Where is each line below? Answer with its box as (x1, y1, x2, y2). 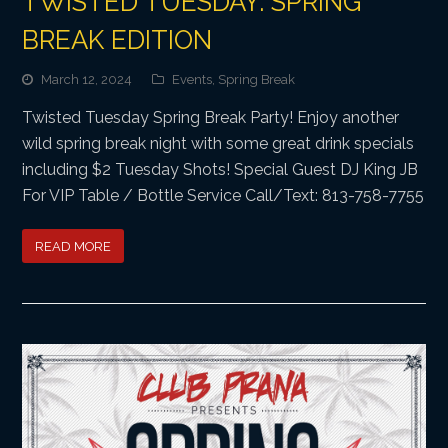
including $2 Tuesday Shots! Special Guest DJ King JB (22, 160, 419, 180)
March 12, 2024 (41, 72, 133, 88)
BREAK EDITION (22, 25, 213, 56)
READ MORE (35, 238, 112, 254)
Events (172, 72, 213, 88)
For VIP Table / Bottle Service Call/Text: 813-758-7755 (22, 186, 425, 206)
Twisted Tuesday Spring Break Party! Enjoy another (22, 108, 400, 128)
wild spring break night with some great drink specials (22, 134, 415, 154)
